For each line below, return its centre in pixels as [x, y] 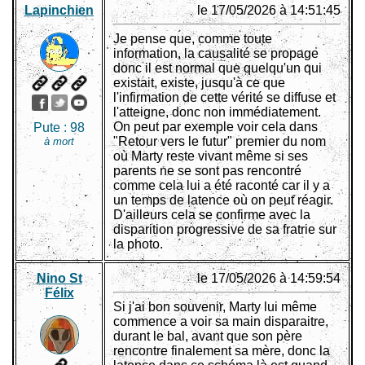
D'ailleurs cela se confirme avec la [212, 215]
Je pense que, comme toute [193, 39]
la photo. [138, 244]
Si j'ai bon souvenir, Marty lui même [215, 307]
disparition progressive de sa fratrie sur [225, 230]
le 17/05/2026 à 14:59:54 [269, 279]
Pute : [52, 128]
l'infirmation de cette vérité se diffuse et [224, 98]
